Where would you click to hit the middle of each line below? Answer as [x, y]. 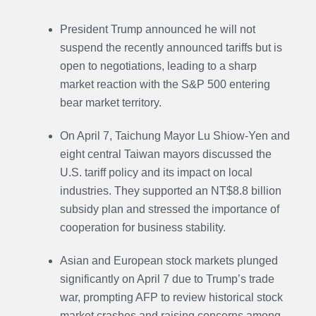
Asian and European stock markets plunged [169, 260]
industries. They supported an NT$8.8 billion [170, 190]
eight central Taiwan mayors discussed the [165, 154]
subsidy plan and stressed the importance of [169, 209]
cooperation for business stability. [142, 227]
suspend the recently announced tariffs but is [171, 48]
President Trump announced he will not [157, 30]
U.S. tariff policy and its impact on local [156, 172]
